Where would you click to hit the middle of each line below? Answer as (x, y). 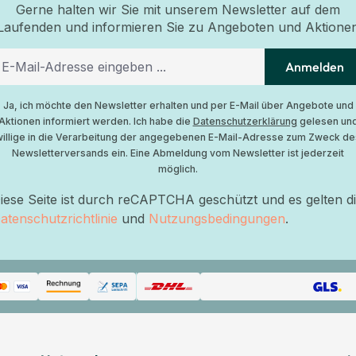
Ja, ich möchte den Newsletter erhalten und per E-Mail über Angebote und (178, 105)
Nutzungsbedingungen (217, 219)
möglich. (178, 169)
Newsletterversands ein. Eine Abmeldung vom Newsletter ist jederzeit (178, 153)
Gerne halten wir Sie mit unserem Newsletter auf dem (178, 10)
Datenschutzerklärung (245, 121)
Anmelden (315, 67)
